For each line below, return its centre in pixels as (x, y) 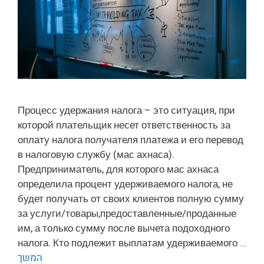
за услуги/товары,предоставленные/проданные (127, 214)
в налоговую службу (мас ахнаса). (96, 155)
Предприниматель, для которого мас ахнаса (118, 170)
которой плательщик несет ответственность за (124, 126)
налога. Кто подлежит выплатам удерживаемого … (132, 243)
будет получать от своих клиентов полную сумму (131, 199)
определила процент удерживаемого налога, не (125, 184)
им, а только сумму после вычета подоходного (124, 229)
